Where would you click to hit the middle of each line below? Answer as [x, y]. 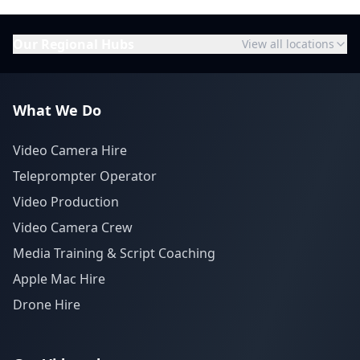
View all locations [288, 44]
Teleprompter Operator [85, 176]
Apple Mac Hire [59, 279]
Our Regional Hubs [74, 44]
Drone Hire [47, 305]
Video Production [66, 202]
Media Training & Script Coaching [114, 253]
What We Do [57, 110]
